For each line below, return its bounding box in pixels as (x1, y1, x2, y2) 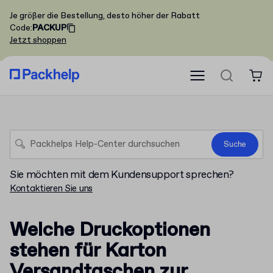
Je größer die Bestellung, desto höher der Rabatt (10, 10, 200, 21)
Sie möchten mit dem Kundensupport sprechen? (10, 168, 234, 182)
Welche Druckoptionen (10, 218, 210, 243)
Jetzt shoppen (10, 35, 66, 46)
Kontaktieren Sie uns (10, 183, 93, 195)
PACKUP (32, 23, 66, 34)
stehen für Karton (10, 238, 166, 264)
